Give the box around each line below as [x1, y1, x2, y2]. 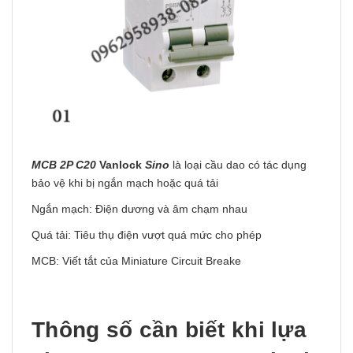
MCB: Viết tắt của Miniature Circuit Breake [32, 255, 241, 267]
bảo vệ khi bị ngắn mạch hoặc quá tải [32, 176, 218, 189]
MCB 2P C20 [32, 158, 99, 171]
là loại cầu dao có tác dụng [169, 158, 307, 171]
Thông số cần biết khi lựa [32, 318, 307, 342]
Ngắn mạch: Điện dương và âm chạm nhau [32, 203, 247, 215]
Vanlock [99, 158, 142, 171]
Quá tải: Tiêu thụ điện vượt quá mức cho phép [32, 229, 262, 241]
